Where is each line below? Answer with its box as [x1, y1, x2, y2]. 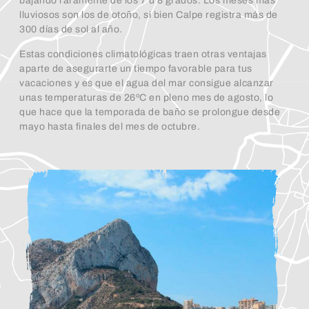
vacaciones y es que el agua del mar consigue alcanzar [19, 77, 274, 88]
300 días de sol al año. [19, 24, 123, 35]
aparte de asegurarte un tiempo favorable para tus [19, 63, 252, 74]
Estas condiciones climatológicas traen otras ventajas [19, 48, 267, 59]
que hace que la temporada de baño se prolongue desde [19, 106, 280, 117]
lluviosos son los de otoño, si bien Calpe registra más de [19, 10, 278, 21]
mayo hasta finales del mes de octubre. [19, 121, 200, 132]
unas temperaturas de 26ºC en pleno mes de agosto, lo [19, 92, 273, 103]
